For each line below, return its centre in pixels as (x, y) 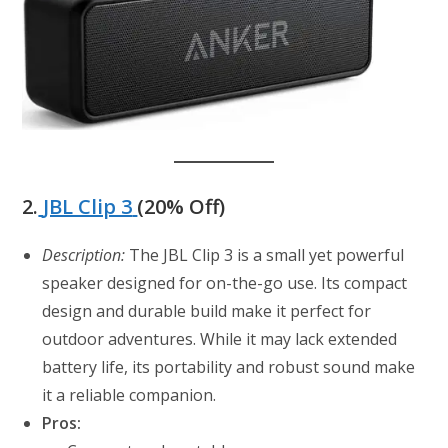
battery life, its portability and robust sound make (229, 366)
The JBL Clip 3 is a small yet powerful (265, 254)
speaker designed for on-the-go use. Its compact (225, 282)
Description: (84, 254)
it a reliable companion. (129, 394)
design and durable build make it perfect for (207, 310)
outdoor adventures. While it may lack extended (220, 338)
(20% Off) (181, 206)
